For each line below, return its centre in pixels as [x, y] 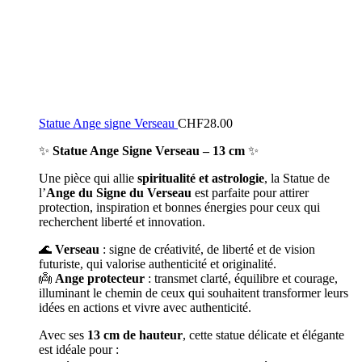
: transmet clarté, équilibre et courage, [241, 278]
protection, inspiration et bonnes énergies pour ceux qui [179, 207]
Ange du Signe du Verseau [119, 193]
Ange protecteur [100, 278]
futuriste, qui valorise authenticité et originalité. [158, 264]
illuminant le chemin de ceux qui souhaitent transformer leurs [194, 293]
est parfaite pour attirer [250, 193]
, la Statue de [297, 178]
